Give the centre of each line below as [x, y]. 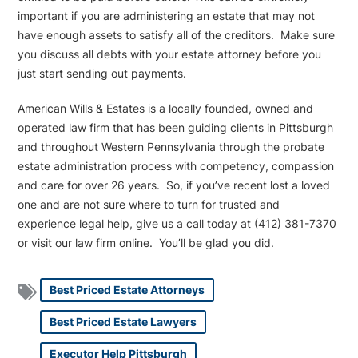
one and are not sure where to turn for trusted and [149, 205]
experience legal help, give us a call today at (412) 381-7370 [177, 224]
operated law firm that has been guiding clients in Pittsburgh [176, 128]
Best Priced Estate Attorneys [127, 290]
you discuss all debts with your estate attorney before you [170, 54]
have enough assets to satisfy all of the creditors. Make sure [177, 35]
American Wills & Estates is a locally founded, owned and [166, 109]
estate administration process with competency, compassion [176, 166]
